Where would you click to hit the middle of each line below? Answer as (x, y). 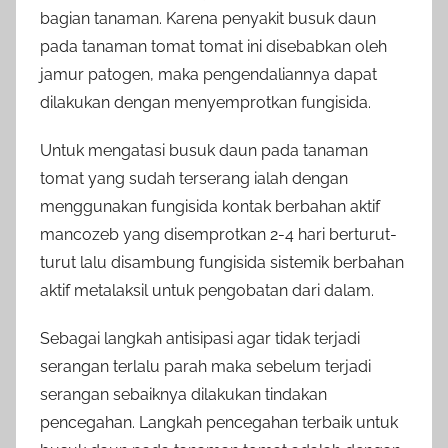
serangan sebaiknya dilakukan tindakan (183, 395)
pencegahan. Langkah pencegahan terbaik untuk (219, 423)
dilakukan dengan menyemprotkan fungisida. (205, 103)
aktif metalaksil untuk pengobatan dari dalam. (207, 291)
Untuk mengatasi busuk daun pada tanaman (204, 151)
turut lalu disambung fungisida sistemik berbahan (222, 263)
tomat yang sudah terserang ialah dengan (194, 179)
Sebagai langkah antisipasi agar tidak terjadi (200, 339)
